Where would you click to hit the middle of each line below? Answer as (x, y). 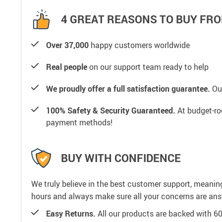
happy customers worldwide (139, 45)
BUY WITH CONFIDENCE (121, 158)
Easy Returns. (71, 213)
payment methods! (79, 122)
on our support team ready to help (148, 67)
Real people (67, 67)
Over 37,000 (67, 45)
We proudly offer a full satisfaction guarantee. (128, 88)
